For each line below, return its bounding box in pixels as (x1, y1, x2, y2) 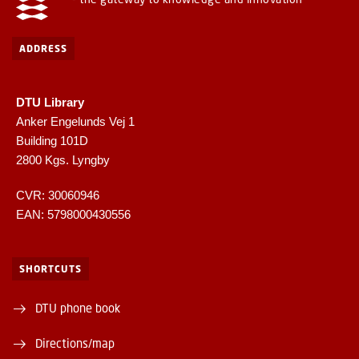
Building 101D (16, 133, 88, 147)
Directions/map (35, 335, 115, 350)
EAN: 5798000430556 (16, 207, 131, 221)
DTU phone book (35, 300, 120, 315)
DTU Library (16, 95, 84, 109)
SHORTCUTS (19, 262, 82, 275)
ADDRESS (19, 42, 67, 54)
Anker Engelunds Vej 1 (16, 114, 135, 128)
